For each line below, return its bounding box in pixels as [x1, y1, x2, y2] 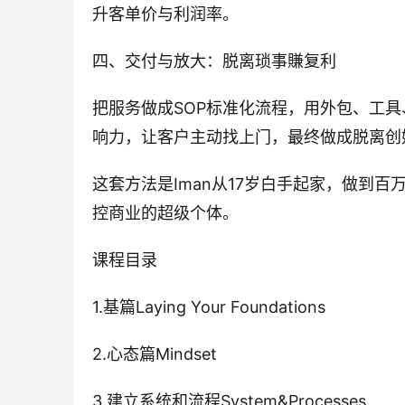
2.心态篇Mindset [92, 344, 217, 364]
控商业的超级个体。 [92, 203, 239, 223]
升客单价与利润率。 [92, 5, 239, 24]
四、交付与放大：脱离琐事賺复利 [92, 52, 336, 71]
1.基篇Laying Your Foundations [92, 297, 325, 317]
